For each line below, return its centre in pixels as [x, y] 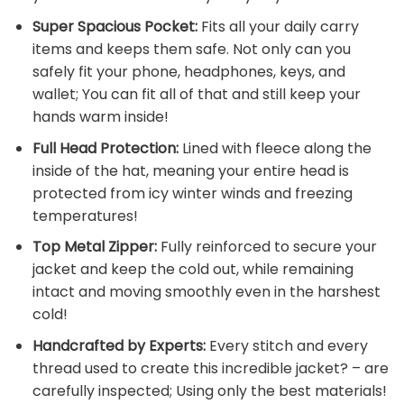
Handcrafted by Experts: [119, 345]
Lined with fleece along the [275, 148]
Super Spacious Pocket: [115, 26]
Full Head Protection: [105, 148]
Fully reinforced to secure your [266, 247]
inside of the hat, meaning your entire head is [190, 170]
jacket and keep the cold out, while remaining [193, 270]
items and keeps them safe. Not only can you [191, 49]
